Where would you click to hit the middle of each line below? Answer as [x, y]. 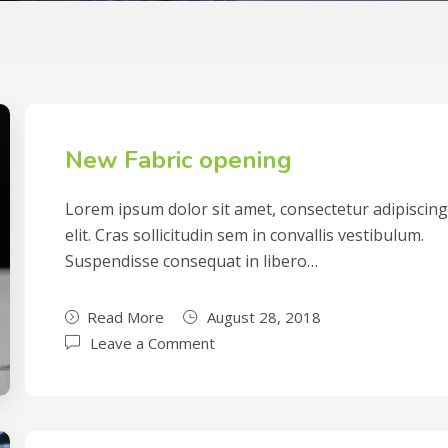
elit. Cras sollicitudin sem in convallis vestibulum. [245, 235]
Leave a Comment [153, 343]
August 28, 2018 [264, 317]
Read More [126, 317]
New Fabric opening [179, 160]
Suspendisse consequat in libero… [192, 261]
